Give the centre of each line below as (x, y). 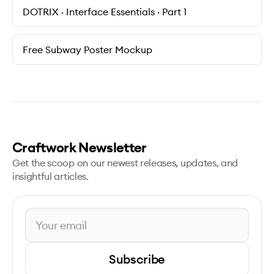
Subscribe (137, 259)
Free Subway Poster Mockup (87, 50)
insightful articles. (50, 176)
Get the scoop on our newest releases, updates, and (125, 163)
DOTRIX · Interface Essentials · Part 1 (105, 12)
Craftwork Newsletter (80, 147)
